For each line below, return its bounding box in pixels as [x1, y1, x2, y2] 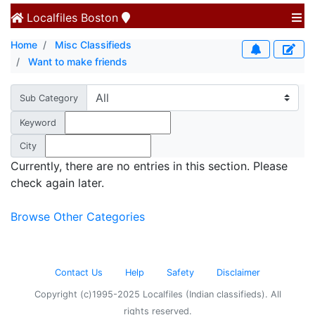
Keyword [20, 117, 56, 128]
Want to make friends [28, 56, 127, 67]
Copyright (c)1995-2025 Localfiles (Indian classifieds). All [34, 289, 281, 300]
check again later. [11, 176, 104, 190]
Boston [77, 11, 122, 25]
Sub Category [20, 92, 78, 103]
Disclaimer [217, 267, 260, 278]
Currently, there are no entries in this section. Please [11, 159, 288, 173]
